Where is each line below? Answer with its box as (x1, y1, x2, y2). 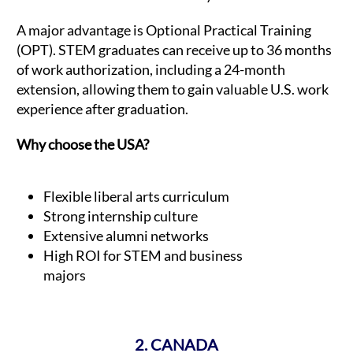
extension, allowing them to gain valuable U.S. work (17, 80, 329, 98)
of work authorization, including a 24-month (17, 60, 285, 78)
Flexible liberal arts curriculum (43, 188, 229, 206)
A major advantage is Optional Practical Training (17, 20, 311, 39)
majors (43, 266, 88, 284)
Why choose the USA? (17, 135, 149, 153)
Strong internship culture (43, 207, 198, 225)
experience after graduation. (17, 99, 188, 117)
